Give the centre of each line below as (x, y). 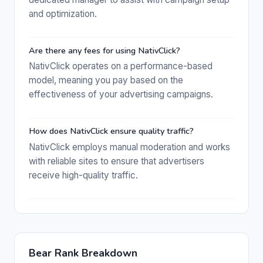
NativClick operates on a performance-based (121, 66)
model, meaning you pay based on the (106, 80)
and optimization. (63, 14)
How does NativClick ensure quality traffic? (111, 131)
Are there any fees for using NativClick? (104, 50)
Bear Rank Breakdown (83, 253)
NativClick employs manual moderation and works (129, 147)
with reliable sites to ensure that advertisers (117, 161)
